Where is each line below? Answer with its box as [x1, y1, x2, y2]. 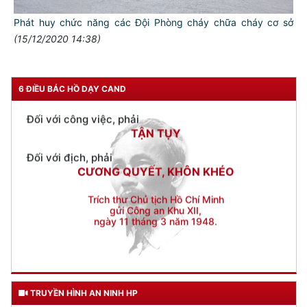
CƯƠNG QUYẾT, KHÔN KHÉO [77, 113, 234, 127]
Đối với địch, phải [27, 99, 112, 113]
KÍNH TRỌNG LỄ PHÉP [97, 36, 214, 51]
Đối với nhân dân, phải [27, 23, 136, 36]
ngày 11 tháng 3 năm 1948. [94, 164, 217, 176]
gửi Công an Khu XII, [110, 153, 201, 165]
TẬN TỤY [130, 75, 181, 89]
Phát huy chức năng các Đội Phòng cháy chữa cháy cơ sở [14, 16, 293, 29]
